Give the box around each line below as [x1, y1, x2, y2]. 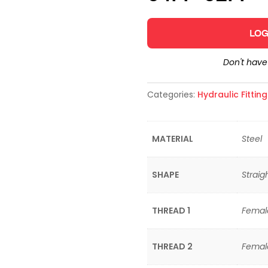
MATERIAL [151, 133, 193, 145]
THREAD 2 [151, 240, 193, 252]
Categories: [147, 89, 197, 100]
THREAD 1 [151, 205, 190, 217]
